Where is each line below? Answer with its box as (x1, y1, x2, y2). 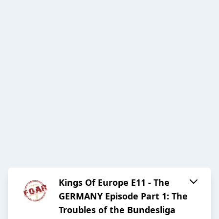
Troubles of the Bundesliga (59, 204, 175, 216)
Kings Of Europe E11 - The (59, 176, 170, 189)
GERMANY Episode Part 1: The (59, 190, 188, 202)
